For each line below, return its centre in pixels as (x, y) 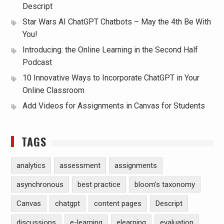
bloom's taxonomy (164, 185)
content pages (117, 204)
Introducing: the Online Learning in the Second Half (110, 50)
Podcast (37, 62)
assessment (80, 166)
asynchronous (40, 185)
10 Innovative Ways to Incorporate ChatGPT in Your (111, 78)
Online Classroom (53, 90)
